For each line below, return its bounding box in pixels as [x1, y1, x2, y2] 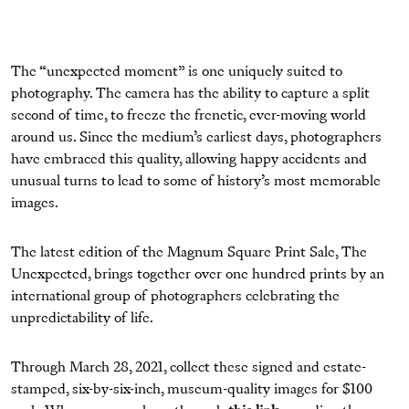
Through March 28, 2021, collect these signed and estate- [11, 361, 366, 376]
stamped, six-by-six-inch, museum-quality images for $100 [11, 383, 372, 398]
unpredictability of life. [11, 311, 153, 327]
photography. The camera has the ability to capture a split [11, 87, 370, 102]
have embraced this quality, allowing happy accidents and [11, 152, 367, 168]
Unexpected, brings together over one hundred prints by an [11, 267, 384, 283]
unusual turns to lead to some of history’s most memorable [11, 174, 381, 190]
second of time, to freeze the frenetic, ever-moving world [11, 109, 366, 124]
